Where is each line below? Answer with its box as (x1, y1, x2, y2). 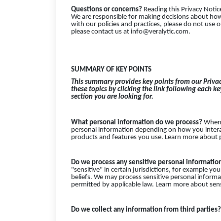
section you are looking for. (71, 93, 153, 101)
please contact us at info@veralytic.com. (71, 28, 190, 36)
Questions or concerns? (71, 5, 144, 13)
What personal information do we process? (71, 118, 202, 126)
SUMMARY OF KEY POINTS (71, 66, 151, 74)
